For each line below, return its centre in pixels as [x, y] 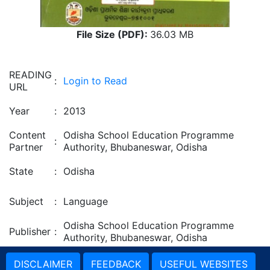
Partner [26, 147]
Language [86, 201]
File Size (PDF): [113, 34]
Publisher [30, 231]
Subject [26, 201]
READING [30, 75]
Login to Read [95, 81]
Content [27, 135]
